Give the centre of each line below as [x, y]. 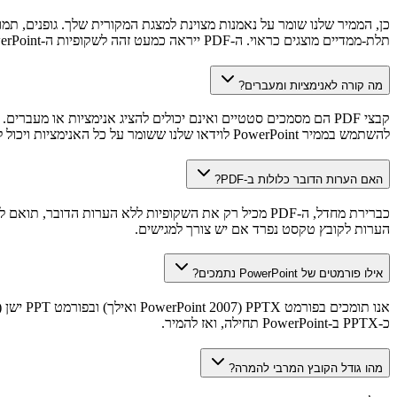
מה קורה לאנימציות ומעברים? [311, 85]
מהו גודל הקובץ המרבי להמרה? [306, 368]
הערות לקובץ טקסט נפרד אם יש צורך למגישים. [262, 229]
